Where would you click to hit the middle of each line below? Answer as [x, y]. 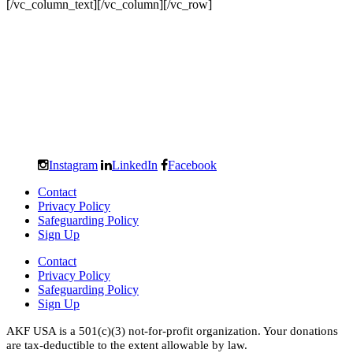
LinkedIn [135, 164]
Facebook [192, 164]
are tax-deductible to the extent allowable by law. [127, 345]
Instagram [73, 164]
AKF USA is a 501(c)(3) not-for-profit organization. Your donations [172, 331]
